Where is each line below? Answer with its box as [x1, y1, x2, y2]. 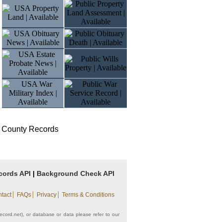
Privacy [37, 191, 56, 198]
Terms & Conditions [62, 191, 114, 198]
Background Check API [37, 169, 114, 177]
